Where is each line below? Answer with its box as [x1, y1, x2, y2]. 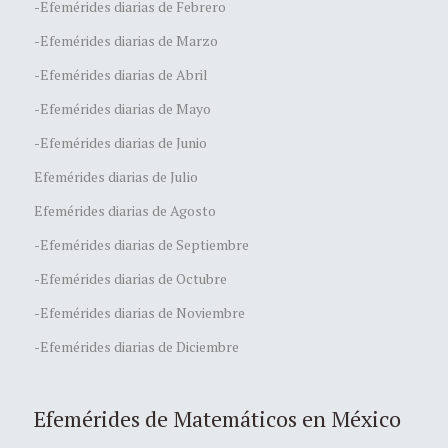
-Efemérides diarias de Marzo [34, 30, 218, 50]
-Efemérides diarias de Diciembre [34, 336, 239, 356]
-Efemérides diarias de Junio [34, 132, 207, 152]
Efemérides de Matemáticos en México [34, 403, 401, 433]
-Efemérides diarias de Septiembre [34, 234, 249, 254]
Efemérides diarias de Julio [34, 166, 198, 186]
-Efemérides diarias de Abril [34, 64, 208, 84]
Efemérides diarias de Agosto [34, 200, 216, 220]
